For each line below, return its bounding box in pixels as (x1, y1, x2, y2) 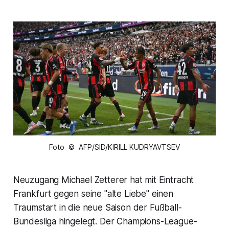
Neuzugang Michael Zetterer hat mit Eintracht (13, 175, 194, 186)
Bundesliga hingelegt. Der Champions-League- (13, 216, 197, 227)
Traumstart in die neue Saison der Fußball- (13, 202, 182, 213)
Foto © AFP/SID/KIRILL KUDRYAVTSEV (49, 143, 180, 152)
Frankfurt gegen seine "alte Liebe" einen (13, 189, 173, 199)
